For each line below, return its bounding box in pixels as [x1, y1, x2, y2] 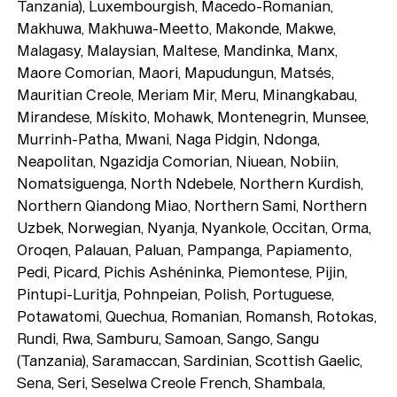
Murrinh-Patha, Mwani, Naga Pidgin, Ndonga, [17, 129, 321, 150]
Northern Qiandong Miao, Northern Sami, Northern [17, 196, 368, 216]
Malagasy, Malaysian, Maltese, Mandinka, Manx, [17, 41, 339, 61]
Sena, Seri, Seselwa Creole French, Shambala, [17, 373, 326, 393]
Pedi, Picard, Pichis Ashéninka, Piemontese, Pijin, [17, 262, 348, 283]
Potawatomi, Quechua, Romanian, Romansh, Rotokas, [17, 307, 378, 327]
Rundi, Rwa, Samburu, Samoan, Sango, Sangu [17, 329, 320, 349]
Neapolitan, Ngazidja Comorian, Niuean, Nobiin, [17, 152, 339, 172]
